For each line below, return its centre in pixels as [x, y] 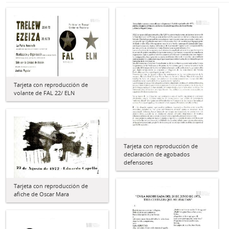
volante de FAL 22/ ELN [44, 93]
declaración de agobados [157, 154]
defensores [138, 163]
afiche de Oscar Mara [41, 194]
